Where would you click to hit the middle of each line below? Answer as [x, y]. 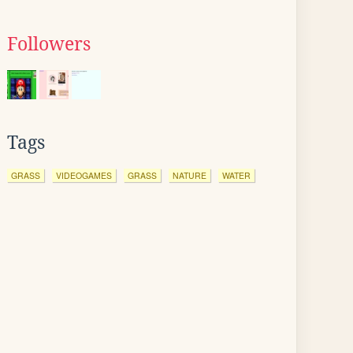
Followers [49, 44]
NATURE [190, 175]
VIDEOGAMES [84, 175]
